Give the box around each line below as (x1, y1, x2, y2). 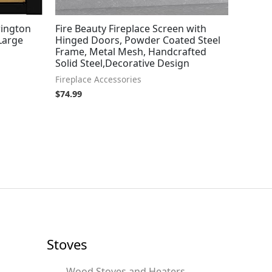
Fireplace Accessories (55, 73, 141, 86)
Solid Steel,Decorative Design (55, 56, 189, 70)
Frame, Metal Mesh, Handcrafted (55, 45, 206, 59)
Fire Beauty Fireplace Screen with (55, 22, 206, 36)
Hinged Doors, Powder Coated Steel (55, 33, 220, 47)
